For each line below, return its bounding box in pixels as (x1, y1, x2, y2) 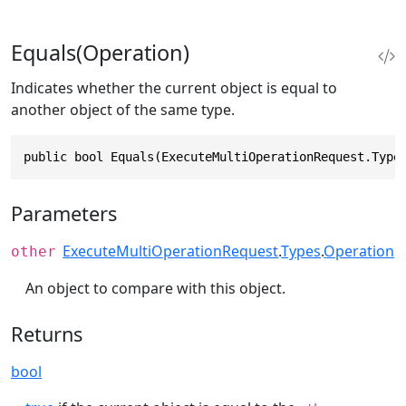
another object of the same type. (11, 99, 235, 120)
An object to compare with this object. (25, 278, 285, 299)
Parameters (11, 200, 117, 227)
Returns (11, 320, 82, 347)
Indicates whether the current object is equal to (11, 77, 337, 98)
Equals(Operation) (11, 37, 189, 67)
